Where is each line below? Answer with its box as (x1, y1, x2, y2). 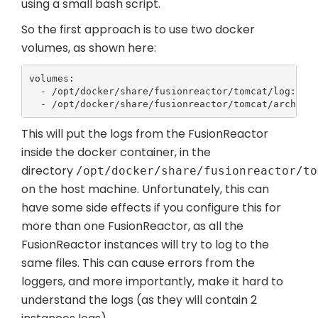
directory (21, 163, 76, 180)
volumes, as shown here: (21, 40, 156, 57)
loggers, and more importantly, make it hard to (21, 273, 283, 290)
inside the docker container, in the (21, 144, 211, 161)
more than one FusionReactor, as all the (21, 218, 243, 235)
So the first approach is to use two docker (21, 21, 255, 38)
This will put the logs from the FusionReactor (21, 126, 268, 143)
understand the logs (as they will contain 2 (21, 292, 257, 309)
